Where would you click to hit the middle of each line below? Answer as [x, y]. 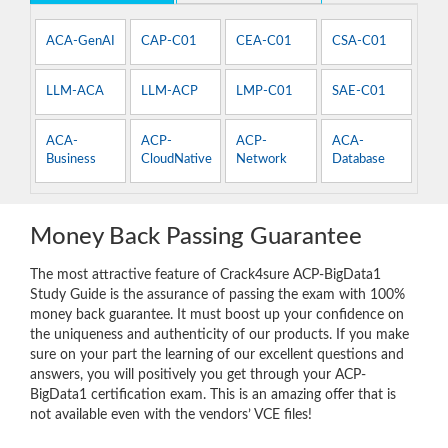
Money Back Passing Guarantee [196, 236]
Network [262, 159]
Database [358, 159]
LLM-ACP [170, 91]
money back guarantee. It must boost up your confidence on [217, 314]
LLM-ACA [74, 91]
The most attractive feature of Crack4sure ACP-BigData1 [205, 274]
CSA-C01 [359, 41]
